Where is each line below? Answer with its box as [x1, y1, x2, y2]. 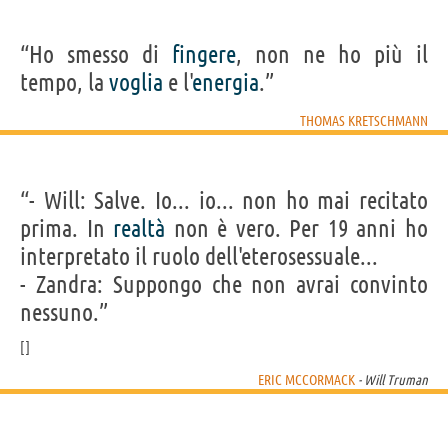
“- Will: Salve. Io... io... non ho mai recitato [20, 186, 428, 214]
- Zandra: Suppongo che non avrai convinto [20, 270, 428, 298]
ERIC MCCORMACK [258, 371, 355, 388]
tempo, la [20, 68, 109, 96]
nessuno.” [20, 298, 108, 326]
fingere [172, 40, 236, 68]
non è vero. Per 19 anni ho [165, 214, 429, 242]
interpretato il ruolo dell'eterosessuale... [20, 242, 378, 270]
